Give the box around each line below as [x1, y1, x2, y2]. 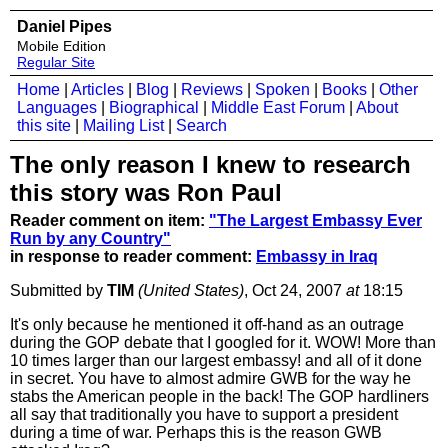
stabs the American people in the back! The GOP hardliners [10, 388, 429, 405]
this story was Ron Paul [10, 179, 282, 206]
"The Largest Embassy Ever [209, 212, 422, 229]
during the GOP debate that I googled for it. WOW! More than [10, 334, 436, 351]
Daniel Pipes [17, 18, 112, 35]
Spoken [255, 81, 310, 98]
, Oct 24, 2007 [244, 282, 346, 299]
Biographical [109, 99, 199, 116]
